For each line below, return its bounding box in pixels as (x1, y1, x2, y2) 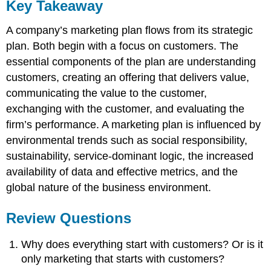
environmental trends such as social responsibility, (6, 134, 248, 146)
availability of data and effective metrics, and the (6, 165, 238, 178)
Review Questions (6, 209, 132, 226)
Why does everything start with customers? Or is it (21, 238, 264, 251)
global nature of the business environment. (6, 181, 212, 194)
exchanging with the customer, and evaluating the (6, 102, 245, 115)
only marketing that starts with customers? (21, 253, 225, 266)
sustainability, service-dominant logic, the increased (6, 149, 254, 162)
